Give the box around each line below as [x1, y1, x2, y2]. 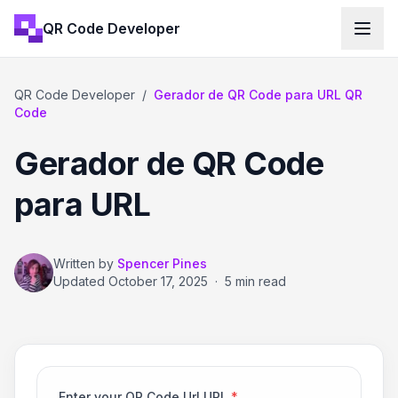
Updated [53, 274, 108, 289]
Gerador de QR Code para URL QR [154, 87, 362, 102]
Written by [53, 256, 114, 271]
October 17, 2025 [108, 274, 208, 289]
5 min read [225, 274, 286, 289]
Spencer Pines [117, 256, 207, 271]
